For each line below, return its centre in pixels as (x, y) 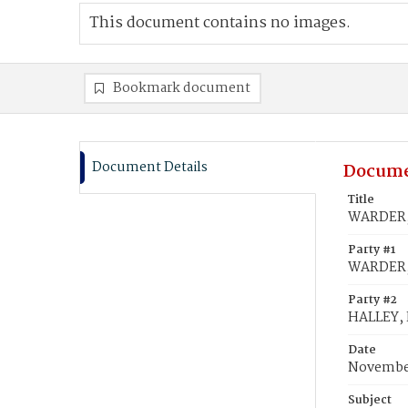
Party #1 (372, 250)
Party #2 (372, 300)
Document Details (150, 168)
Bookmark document (182, 88)
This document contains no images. (220, 23)
